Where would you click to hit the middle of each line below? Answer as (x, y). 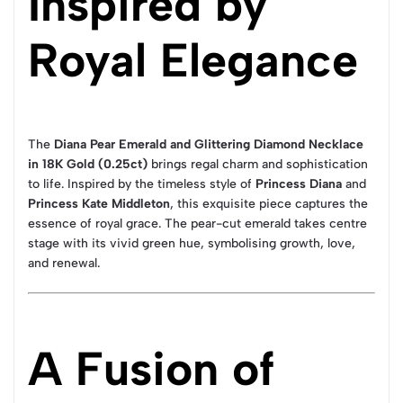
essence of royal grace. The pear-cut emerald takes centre (197, 224)
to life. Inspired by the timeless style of (142, 184)
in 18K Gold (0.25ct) (88, 164)
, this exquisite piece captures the (269, 204)
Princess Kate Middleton (99, 204)
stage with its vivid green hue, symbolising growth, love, (192, 243)
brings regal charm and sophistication (258, 164)
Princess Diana (299, 184)
